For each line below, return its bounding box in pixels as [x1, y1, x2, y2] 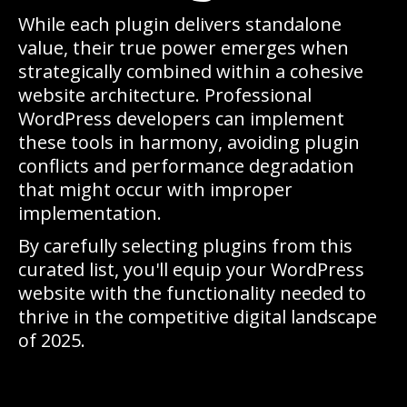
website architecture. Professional [18, 83, 312, 107]
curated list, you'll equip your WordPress [18, 257, 364, 282]
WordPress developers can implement [18, 106, 344, 131]
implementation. [18, 201, 162, 225]
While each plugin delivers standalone [18, 12, 342, 36]
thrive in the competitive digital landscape [18, 304, 377, 329]
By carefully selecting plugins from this [18, 233, 352, 258]
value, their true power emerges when [18, 35, 349, 60]
